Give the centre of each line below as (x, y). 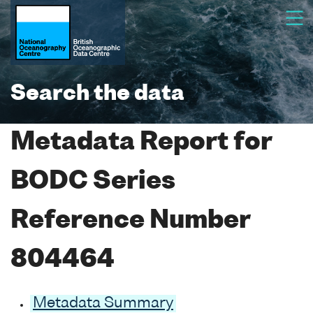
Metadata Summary (103, 303)
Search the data (97, 94)
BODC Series (93, 182)
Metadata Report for (141, 143)
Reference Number (130, 221)
